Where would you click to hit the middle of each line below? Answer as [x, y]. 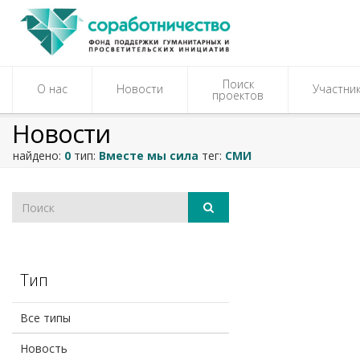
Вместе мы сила [149, 155]
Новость [44, 348]
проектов [238, 95]
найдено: [37, 155]
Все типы [45, 318]
